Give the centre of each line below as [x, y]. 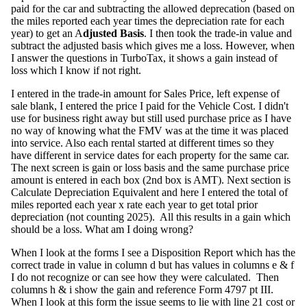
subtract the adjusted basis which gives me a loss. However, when [153, 45]
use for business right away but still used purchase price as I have [151, 118]
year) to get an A [47, 33]
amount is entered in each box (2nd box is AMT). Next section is [151, 180]
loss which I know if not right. [77, 70]
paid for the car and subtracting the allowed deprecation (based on [153, 8]
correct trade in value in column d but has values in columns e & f [152, 265]
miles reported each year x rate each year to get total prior [134, 204]
